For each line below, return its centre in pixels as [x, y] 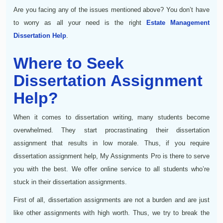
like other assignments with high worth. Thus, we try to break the [111, 213]
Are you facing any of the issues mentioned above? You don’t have [111, 9]
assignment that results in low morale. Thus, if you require [111, 143]
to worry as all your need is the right [80, 22]
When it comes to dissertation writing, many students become [111, 117]
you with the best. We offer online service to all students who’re [111, 169]
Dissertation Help [40, 35]
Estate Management [178, 22]
